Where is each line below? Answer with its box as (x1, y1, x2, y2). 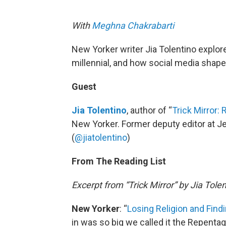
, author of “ (127, 105, 172, 116)
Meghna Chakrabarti (92, 20, 174, 31)
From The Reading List (72, 156, 166, 167)
